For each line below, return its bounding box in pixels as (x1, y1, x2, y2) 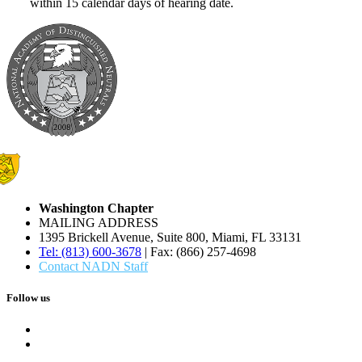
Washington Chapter (39, 200, 154, 215)
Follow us (6, 291, 50, 304)
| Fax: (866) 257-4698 (141, 244, 256, 259)
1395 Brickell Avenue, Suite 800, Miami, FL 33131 (39, 229, 301, 244)
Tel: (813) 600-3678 (39, 244, 141, 259)
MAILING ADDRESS (39, 215, 158, 229)
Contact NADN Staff (39, 259, 148, 273)
